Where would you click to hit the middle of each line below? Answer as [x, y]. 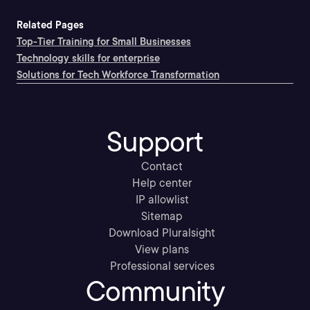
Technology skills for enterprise [88, 58]
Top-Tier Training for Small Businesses [104, 42]
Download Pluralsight [162, 233]
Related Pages [50, 25]
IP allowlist [162, 200]
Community [155, 291]
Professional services [162, 266]
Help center [162, 183]
